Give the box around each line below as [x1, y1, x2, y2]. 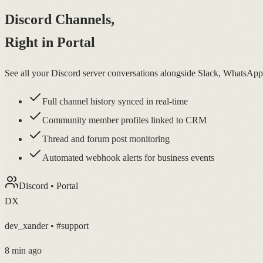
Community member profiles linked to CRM [42, 114, 207, 125]
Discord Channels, [5, 11, 114, 27]
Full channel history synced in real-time [42, 96, 188, 106]
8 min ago [5, 245, 42, 255]
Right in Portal [5, 34, 95, 50]
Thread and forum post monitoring [42, 133, 170, 144]
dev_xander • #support [5, 220, 89, 231]
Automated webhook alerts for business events [42, 152, 214, 163]
